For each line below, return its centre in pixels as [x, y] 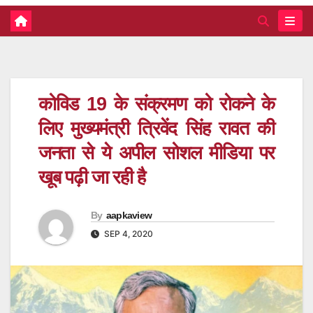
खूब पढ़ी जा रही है [92, 177]
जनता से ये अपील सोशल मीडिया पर [156, 153]
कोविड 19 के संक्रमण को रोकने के [156, 104]
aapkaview [129, 216]
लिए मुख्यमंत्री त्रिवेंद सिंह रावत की [156, 128]
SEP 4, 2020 [128, 234]
